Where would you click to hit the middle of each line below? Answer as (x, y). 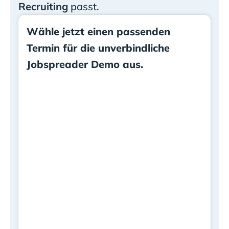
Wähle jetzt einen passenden (98, 31)
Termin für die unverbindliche (98, 48)
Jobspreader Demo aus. (85, 64)
